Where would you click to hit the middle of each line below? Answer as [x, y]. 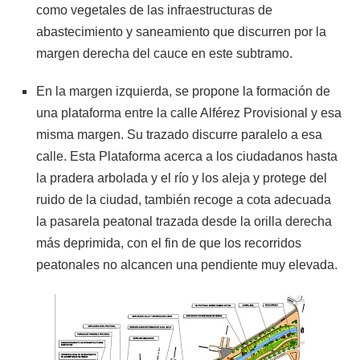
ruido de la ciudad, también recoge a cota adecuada [184, 199]
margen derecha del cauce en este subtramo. [164, 53]
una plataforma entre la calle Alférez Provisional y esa [189, 112]
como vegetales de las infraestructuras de [154, 10]
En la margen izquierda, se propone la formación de [183, 91]
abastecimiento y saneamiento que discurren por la [181, 31]
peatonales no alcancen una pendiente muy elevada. [187, 264]
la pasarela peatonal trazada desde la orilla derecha [184, 221]
